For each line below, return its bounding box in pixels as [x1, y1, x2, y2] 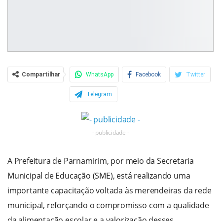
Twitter [186, 71, 205, 78]
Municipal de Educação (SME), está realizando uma [7, 170, 190, 182]
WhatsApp [86, 71, 113, 78]
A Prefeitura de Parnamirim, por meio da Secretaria [7, 155, 194, 167]
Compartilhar [22, 71, 60, 78]
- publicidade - [92, 128, 129, 137]
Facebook [136, 71, 161, 78]
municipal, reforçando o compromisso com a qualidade [7, 200, 209, 211]
